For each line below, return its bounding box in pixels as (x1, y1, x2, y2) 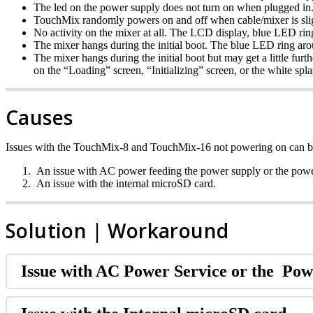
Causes (6, 103, 73, 131)
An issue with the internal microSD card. (34, 177, 216, 189)
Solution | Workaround (6, 217, 229, 244)
